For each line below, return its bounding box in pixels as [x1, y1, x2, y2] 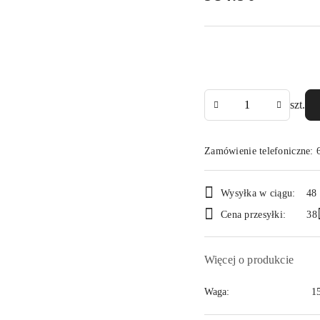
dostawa [204, 217, 269, 239]
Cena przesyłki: [221, 209, 286, 220]
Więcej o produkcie [204, 254, 294, 266]
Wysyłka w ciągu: [221, 187, 296, 199]
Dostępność [204, 170, 296, 192]
